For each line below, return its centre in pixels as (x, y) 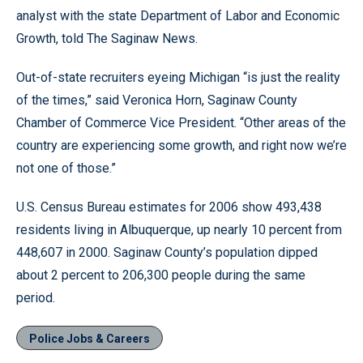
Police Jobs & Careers (90, 339)
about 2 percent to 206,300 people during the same (161, 275)
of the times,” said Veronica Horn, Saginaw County (157, 100)
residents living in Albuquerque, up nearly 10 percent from (179, 230)
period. (36, 298)
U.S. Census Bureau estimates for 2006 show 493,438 (169, 207)
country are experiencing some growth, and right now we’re (181, 145)
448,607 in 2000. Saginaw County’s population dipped (167, 252)
